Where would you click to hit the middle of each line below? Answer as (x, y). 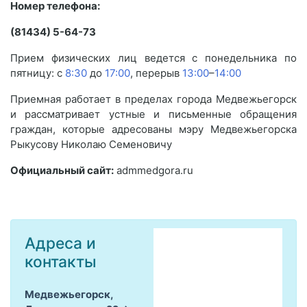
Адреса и (60, 243)
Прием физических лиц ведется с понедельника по (153, 58)
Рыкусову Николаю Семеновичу (91, 144)
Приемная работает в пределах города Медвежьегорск (153, 99)
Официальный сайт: (62, 170)
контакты (61, 261)
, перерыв (156, 73)
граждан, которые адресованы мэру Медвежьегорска (153, 129)
